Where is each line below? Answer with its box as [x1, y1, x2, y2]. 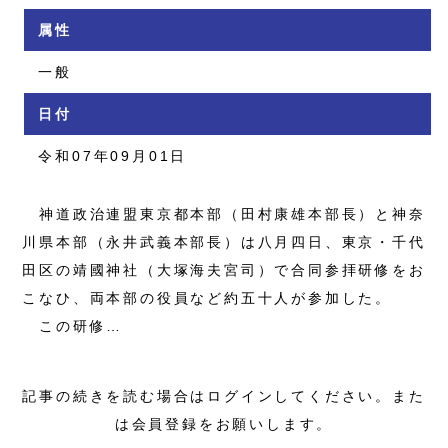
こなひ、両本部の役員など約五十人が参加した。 [22, 289, 393, 306]
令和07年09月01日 [38, 147, 188, 164]
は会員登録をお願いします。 [114, 415, 334, 432]
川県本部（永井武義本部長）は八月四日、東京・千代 [22, 233, 426, 250]
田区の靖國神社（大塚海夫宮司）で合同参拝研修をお [22, 261, 426, 278]
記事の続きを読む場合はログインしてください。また [22, 387, 426, 404]
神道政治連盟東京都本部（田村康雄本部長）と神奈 [22, 205, 426, 222]
